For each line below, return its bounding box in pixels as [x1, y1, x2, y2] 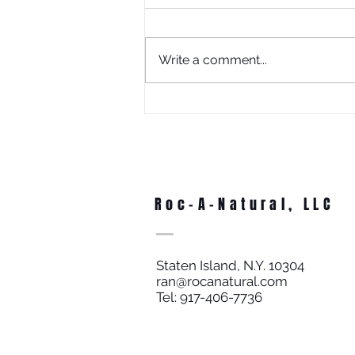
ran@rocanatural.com [156, 273, 288, 289]
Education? [164, 119, 227, 140]
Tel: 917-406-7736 [156, 288, 262, 305]
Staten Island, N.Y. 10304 [156, 257, 304, 273]
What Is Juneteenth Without [164, 98, 319, 120]
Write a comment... [158, 52, 267, 67]
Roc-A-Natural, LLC [155, 193, 335, 215]
